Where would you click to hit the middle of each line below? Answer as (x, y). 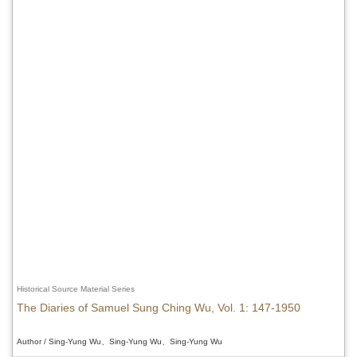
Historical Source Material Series (76, 288)
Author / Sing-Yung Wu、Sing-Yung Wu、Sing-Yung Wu (120, 341)
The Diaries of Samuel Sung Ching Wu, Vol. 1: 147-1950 (159, 307)
